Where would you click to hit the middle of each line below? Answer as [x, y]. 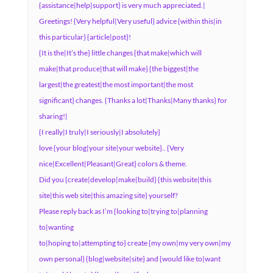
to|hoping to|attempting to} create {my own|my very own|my [135, 243]
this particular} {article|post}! [85, 37]
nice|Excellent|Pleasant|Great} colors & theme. [113, 164]
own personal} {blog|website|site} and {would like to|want [129, 259]
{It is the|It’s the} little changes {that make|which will [120, 53]
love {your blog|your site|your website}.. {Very [111, 148]
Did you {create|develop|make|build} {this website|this [125, 179]
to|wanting [56, 227]
